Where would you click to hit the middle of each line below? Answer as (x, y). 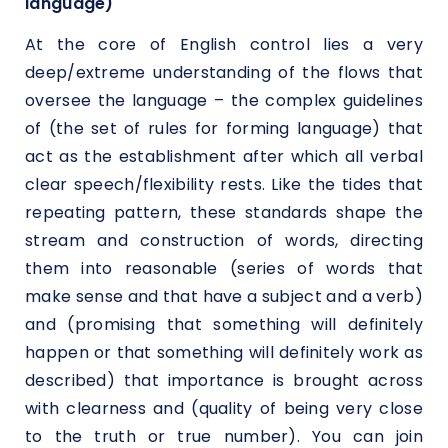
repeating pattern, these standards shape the (224, 213)
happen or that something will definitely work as (224, 353)
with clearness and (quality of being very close (224, 409)
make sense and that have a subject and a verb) (224, 297)
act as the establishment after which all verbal (224, 157)
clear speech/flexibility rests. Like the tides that (224, 185)
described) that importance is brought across (224, 381)
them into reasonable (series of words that (224, 269)
